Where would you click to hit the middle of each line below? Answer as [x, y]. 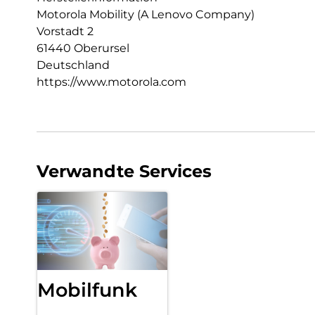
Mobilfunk [87, 290]
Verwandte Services [124, 172]
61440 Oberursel [83, 49]
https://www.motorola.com [111, 82]
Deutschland [73, 65]
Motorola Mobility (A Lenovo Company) [146, 15]
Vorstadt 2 [65, 32]
